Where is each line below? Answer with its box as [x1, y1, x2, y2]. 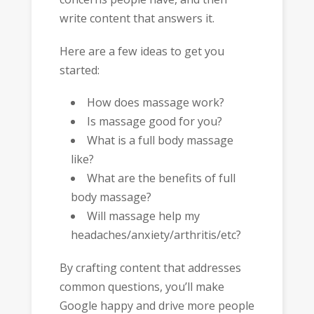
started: [59, 62, 100, 78]
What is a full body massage [87, 132, 234, 149]
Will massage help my [87, 208, 200, 224]
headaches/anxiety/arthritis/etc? [71, 227, 242, 243]
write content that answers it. [59, 11, 214, 27]
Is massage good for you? [87, 114, 223, 130]
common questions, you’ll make [59, 278, 224, 294]
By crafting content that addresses [59, 259, 241, 275]
